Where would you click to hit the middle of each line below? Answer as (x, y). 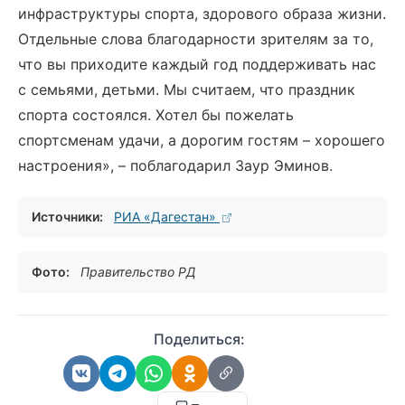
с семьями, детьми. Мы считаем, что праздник (187, 89)
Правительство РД (138, 272)
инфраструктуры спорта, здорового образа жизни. (202, 14)
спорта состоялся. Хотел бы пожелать (156, 115)
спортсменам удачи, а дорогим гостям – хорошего (202, 140)
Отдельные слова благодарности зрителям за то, (196, 39)
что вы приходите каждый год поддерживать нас (197, 64)
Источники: (67, 217)
